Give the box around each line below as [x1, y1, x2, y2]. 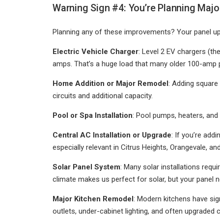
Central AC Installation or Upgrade [53, 131, 171, 139]
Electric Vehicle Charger [53, 47, 138, 56]
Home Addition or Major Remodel [53, 79, 168, 88]
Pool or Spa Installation [53, 111, 133, 120]
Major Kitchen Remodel [53, 194, 134, 203]
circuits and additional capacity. [53, 91, 153, 100]
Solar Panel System [53, 163, 120, 171]
